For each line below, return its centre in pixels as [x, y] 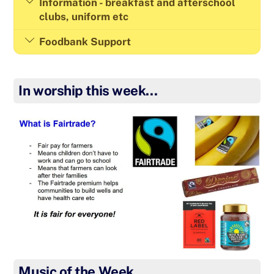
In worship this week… [88, 91]
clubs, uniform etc [83, 17]
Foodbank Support [85, 42]
